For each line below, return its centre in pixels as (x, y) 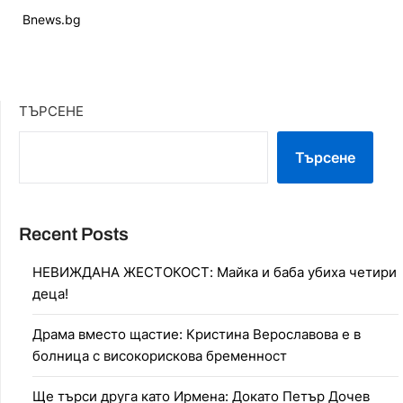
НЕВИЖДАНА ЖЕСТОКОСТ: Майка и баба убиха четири (215, 272)
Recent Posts (74, 233)
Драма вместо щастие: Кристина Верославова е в (197, 334)
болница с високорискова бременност (160, 355)
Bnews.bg (52, 19)
